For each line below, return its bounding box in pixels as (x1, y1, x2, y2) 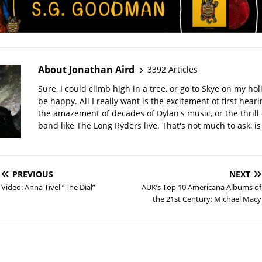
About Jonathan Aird (37, 63, 135, 76)
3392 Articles (147, 64, 198, 75)
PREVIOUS (12, 168, 53, 180)
